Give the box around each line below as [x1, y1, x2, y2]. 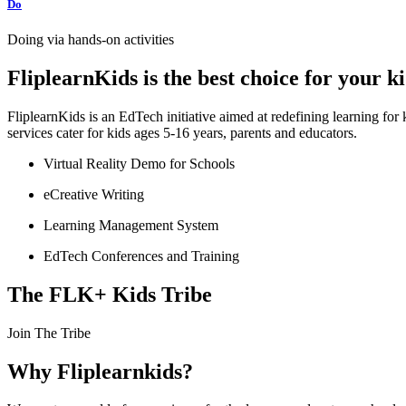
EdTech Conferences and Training [43, 247, 239, 264]
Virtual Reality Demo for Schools [43, 155, 235, 171]
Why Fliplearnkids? [7, 359, 193, 383]
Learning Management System [43, 217, 218, 233]
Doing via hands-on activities [7, 32, 174, 48]
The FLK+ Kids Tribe [7, 282, 212, 306]
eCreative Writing [43, 186, 144, 202]
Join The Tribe [7, 324, 91, 341]
